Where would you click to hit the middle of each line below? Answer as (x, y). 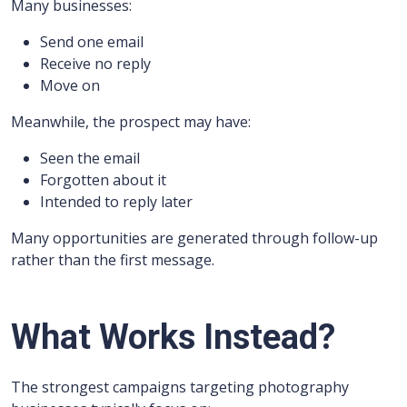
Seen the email (90, 158)
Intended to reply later (116, 202)
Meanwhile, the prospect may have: (131, 122)
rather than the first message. (113, 260)
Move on (70, 85)
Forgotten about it (103, 180)
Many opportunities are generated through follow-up (194, 238)
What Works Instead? (173, 337)
